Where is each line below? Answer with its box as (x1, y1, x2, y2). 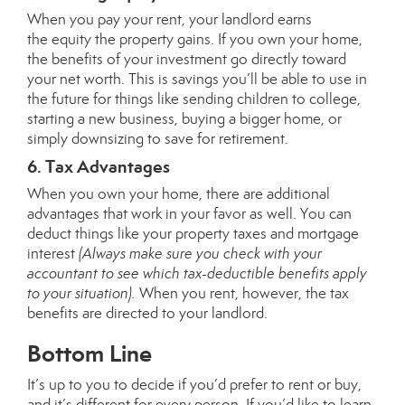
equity (52, 30, 91, 49)
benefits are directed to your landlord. (27, 304, 268, 323)
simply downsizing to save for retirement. (27, 129, 288, 148)
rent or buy (288, 375, 358, 394)
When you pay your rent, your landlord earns (27, 10, 312, 29)
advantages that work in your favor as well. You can (27, 204, 352, 223)
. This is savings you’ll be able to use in (121, 70, 367, 89)
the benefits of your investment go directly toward (27, 50, 346, 69)
